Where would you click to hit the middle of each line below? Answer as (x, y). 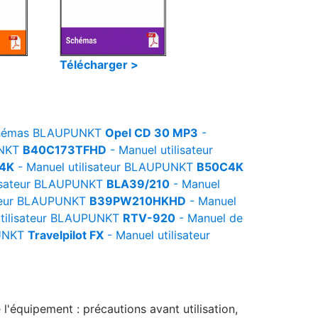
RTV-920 (149, 218)
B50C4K (220, 167)
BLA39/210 (138, 184)
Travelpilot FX (66, 235)
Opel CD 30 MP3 (152, 133)
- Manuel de (209, 218)
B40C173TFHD (65, 150)
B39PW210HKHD (138, 201)
